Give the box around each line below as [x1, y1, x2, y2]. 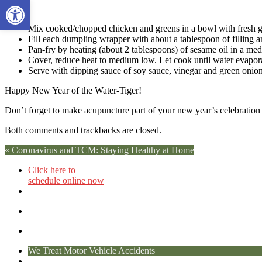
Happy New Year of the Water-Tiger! [5, 85, 142, 95]
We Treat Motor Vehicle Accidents [28, 245, 155, 256]
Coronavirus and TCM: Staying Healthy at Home [9, 144, 194, 155]
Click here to [28, 164, 75, 175]
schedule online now [28, 175, 104, 185]
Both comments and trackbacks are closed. [5, 125, 161, 135]
